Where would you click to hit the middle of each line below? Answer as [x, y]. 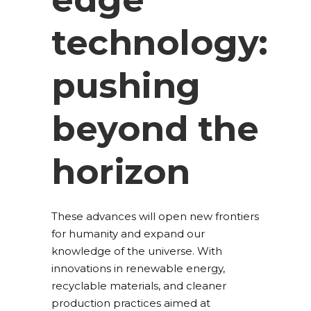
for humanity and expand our [128, 234]
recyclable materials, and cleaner [139, 286]
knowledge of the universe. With [137, 251]
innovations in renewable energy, [138, 269]
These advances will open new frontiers [155, 217]
